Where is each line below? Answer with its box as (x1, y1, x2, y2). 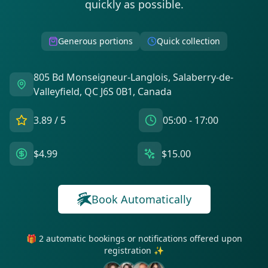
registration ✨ (104, 245, 164, 256)
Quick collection (156, 35, 220, 47)
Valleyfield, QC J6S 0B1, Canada (33, 85, 172, 98)
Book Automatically (91, 192, 191, 206)
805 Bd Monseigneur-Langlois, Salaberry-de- (33, 71, 233, 84)
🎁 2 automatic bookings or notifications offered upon (26, 233, 242, 244)
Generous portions (57, 35, 133, 47)
